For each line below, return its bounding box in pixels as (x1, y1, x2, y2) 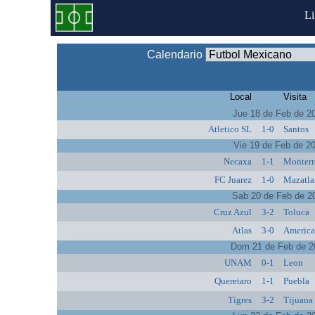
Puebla (283, 276, 310, 287)
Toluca (283, 206, 310, 217)
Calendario (146, 48, 205, 60)
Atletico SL (207, 124, 252, 135)
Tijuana (283, 294, 314, 305)
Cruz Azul (213, 206, 252, 217)
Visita (283, 91, 307, 102)
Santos (283, 124, 309, 135)
